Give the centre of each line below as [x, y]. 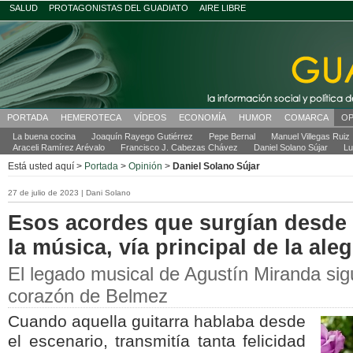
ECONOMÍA [203, 117]
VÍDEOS [150, 117]
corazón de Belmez [88, 296]
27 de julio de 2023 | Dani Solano [69, 193]
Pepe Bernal [232, 136]
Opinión [145, 166]
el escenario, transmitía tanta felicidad [157, 341]
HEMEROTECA [91, 117]
